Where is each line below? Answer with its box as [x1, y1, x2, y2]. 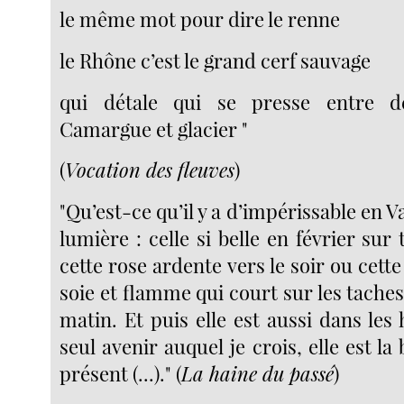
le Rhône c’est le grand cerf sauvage [60, 47, 372, 75]
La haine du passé [181, 359, 335, 387]
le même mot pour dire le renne [60, 5, 341, 33]
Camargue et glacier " [60, 115, 249, 142]
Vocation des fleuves [65, 156, 235, 184]
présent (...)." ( [60, 359, 182, 387]
